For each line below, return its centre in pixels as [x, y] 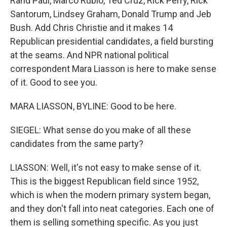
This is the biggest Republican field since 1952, [104, 181]
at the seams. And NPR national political [89, 55]
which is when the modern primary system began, [110, 195]
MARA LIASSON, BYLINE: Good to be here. [93, 106]
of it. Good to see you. [54, 82]
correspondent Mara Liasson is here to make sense [113, 69]
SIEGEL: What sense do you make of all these [101, 130]
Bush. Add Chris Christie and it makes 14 [91, 28]
